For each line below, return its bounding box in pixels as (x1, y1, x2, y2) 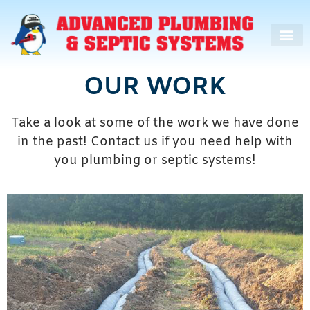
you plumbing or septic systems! (54, 152, 256, 170)
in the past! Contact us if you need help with (17, 134, 293, 151)
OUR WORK (84, 72, 226, 104)
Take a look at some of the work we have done (11, 115, 299, 132)
